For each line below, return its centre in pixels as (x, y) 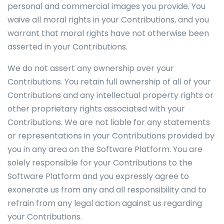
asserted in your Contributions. (67, 47)
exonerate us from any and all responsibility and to (107, 190)
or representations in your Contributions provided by (111, 136)
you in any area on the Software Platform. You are (105, 149)
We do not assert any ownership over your (91, 68)
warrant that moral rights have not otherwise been (108, 33)
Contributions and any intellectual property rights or (110, 95)
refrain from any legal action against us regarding (105, 203)
